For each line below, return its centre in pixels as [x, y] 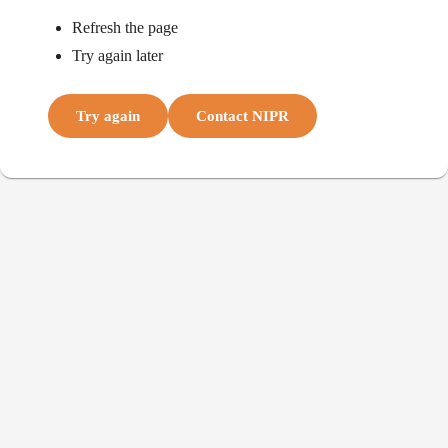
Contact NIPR [242, 116]
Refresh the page [125, 27]
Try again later [117, 55]
